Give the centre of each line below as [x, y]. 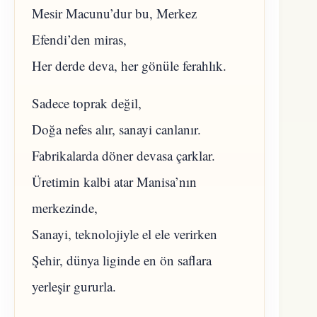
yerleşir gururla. [74, 286]
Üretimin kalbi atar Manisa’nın [114, 181]
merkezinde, [65, 207]
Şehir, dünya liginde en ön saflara [122, 260]
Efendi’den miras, [79, 40]
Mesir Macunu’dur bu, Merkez [114, 13]
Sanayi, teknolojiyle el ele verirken [125, 234]
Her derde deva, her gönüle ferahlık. [129, 66]
